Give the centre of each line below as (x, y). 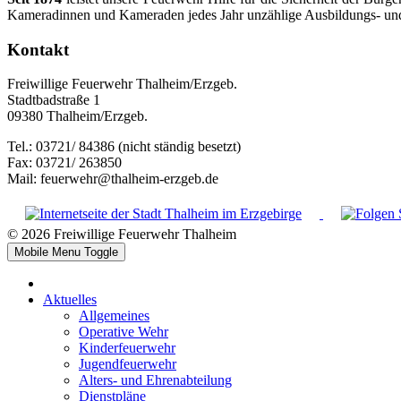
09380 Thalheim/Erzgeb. (77, 116)
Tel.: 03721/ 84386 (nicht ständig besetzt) (124, 147)
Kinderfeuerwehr (127, 348)
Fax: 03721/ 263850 (64, 163)
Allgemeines (114, 316)
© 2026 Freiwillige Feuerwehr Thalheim (122, 235)
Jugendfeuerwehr (128, 364)
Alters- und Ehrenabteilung (155, 380)
